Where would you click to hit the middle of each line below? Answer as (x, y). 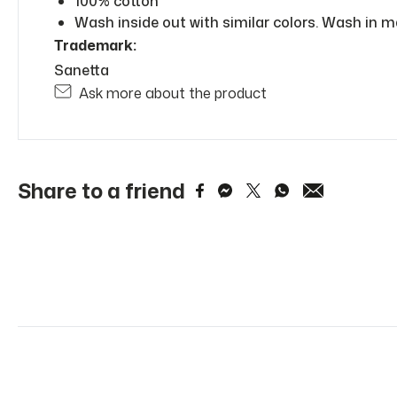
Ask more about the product (173, 93)
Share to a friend (101, 191)
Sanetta (82, 70)
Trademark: (95, 45)
